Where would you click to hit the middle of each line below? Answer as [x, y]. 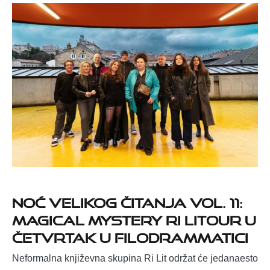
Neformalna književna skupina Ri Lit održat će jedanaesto [135, 258]
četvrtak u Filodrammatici [130, 235]
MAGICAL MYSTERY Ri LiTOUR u [134, 218]
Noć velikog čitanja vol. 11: [127, 200]
